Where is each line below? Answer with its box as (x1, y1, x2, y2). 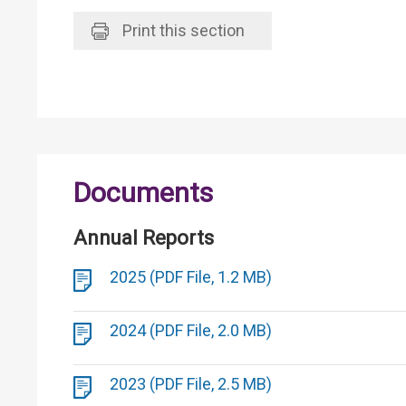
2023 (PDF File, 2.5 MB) (110, 374, 272, 393)
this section (156, 21, 245, 40)
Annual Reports (73, 227, 214, 249)
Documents (73, 177, 213, 208)
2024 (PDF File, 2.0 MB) (110, 321, 272, 340)
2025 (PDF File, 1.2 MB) (110, 267, 272, 286)
